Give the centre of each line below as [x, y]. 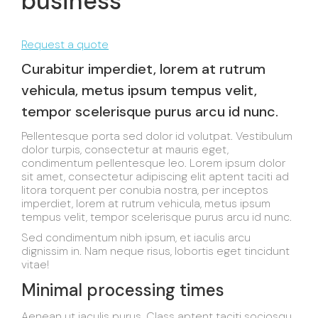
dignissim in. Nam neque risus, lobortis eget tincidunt [155, 251]
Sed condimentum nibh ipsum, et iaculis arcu [136, 237]
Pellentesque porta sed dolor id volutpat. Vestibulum [157, 136]
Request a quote [65, 44]
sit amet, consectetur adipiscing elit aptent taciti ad [155, 176]
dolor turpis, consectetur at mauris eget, [125, 149]
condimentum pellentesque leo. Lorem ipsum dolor [153, 163]
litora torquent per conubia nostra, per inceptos [145, 190]
